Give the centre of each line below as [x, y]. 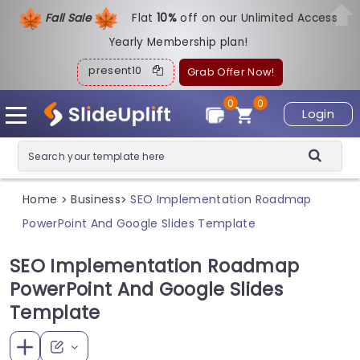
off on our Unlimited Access [259, 18]
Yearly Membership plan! [178, 42]
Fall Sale [70, 18]
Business [96, 200]
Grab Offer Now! [231, 72]
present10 [121, 70]
